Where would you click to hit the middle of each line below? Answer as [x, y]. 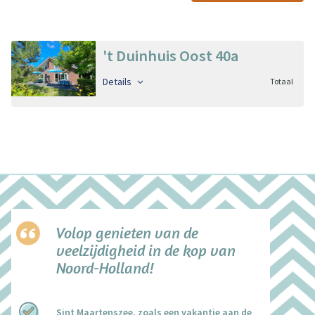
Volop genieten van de [127, 233]
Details [118, 82]
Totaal [282, 82]
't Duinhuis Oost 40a [171, 55]
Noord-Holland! [105, 268]
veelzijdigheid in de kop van [146, 251]
